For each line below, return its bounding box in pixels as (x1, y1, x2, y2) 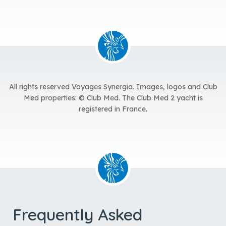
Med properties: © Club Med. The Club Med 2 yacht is (23, 54, 203, 64)
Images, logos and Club (136, 43, 217, 52)
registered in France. (79, 65, 147, 75)
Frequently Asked (13, 165, 142, 186)
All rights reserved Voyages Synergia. (9, 43, 136, 52)
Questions (13, 187, 86, 208)
